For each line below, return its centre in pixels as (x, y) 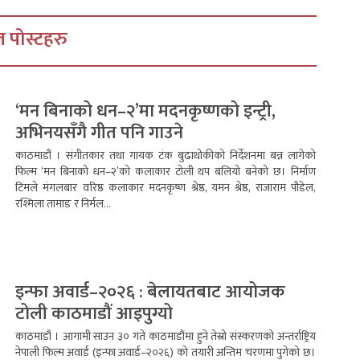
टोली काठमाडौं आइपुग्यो (94, 314)
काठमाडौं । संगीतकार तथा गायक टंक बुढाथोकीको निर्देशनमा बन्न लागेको (166, 155)
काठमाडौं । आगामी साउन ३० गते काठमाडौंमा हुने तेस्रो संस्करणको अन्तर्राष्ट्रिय (166, 336)
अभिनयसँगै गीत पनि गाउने (99, 133)
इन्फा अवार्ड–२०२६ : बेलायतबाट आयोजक (150, 292)
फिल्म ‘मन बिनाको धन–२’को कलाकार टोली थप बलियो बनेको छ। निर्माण (166, 172)
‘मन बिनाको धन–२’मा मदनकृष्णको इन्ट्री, (145, 111)
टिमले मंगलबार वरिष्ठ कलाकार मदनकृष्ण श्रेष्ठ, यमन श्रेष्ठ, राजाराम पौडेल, (166, 188)
